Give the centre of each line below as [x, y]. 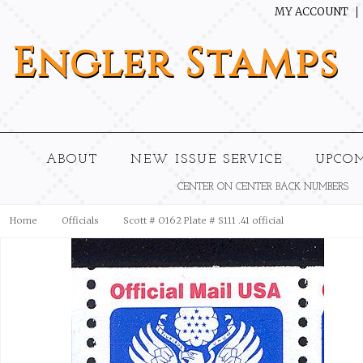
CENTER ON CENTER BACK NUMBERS [263, 187]
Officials [80, 220]
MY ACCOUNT [312, 12]
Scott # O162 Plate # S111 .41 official [203, 220]
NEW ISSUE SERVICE [207, 160]
